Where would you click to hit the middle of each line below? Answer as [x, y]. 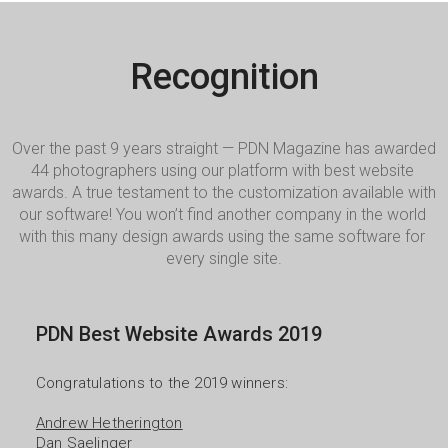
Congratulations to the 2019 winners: [162, 383]
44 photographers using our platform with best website [222, 170]
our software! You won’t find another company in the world [222, 214]
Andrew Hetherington [109, 423]
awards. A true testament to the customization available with [224, 192]
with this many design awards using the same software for [222, 236]
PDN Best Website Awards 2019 [178, 334]
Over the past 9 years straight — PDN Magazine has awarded [224, 148]
